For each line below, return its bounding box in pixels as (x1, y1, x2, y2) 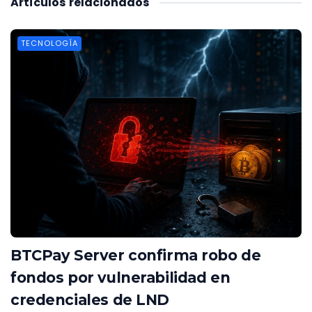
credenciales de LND (10, 290, 170, 309)
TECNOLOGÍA (21, 37, 78, 49)
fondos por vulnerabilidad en (10, 268, 231, 286)
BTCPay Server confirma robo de (10, 246, 261, 264)
